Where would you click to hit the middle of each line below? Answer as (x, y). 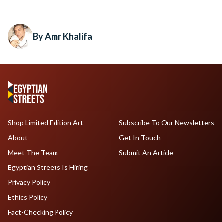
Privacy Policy (29, 182)
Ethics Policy (28, 197)
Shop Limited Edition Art (46, 123)
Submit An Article (146, 152)
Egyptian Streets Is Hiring (48, 167)
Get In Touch (139, 138)
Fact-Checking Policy (40, 212)
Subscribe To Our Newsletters (166, 123)
